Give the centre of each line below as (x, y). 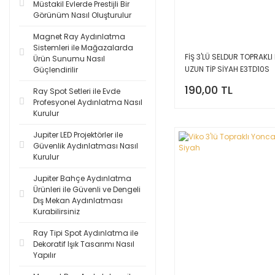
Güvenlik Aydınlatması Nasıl (86, 146)
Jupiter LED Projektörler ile (78, 135)
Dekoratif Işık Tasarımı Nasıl (84, 244)
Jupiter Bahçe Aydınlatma (82, 178)
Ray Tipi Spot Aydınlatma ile (86, 233)
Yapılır (45, 255)
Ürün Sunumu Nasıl (69, 59)
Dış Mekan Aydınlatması (78, 200)
